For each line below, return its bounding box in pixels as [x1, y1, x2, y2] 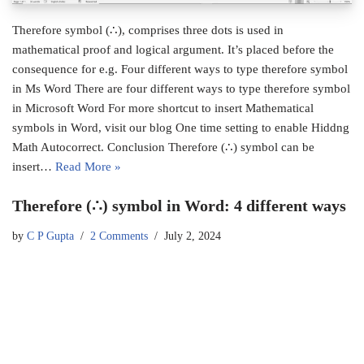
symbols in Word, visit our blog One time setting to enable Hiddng [12, 121, 349, 135]
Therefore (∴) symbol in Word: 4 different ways [12, 197, 346, 215]
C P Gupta [27, 230, 74, 243]
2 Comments [90, 230, 148, 243]
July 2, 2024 [164, 230, 221, 243]
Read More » [55, 160, 121, 174]
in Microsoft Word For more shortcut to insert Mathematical [12, 102, 314, 115]
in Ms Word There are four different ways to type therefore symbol [12, 82, 350, 96]
